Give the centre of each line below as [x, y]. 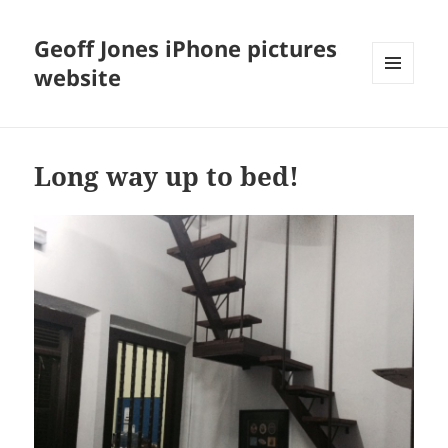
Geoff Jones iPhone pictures [186, 48]
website [78, 77]
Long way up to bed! [167, 176]
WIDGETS [400, 126]
